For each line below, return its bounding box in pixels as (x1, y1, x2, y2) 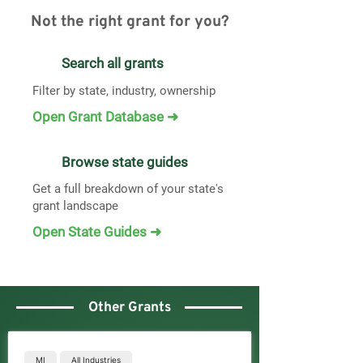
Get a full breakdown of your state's (32, 181, 224, 196)
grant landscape (32, 199, 118, 213)
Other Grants (88, 299, 171, 317)
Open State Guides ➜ (32, 224, 161, 240)
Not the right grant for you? (30, 12, 229, 32)
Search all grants (62, 55, 164, 71)
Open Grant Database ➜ (32, 109, 178, 125)
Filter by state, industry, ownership (32, 83, 216, 98)
